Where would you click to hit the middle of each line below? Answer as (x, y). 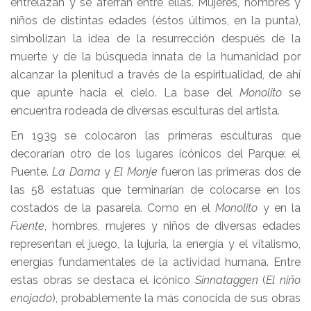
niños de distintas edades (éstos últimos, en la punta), (155, 20)
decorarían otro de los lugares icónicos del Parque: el (155, 154)
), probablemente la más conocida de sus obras (176, 298)
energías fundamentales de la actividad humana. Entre (155, 262)
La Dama (76, 172)
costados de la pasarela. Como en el (113, 208)
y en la (279, 208)
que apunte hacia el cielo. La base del (125, 93)
